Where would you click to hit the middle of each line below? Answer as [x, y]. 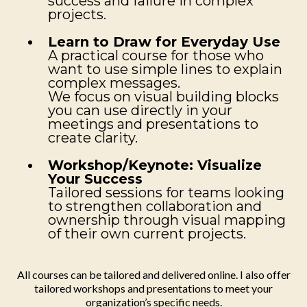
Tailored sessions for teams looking [166, 193]
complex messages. [114, 83]
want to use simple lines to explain [165, 70]
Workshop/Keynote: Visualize [155, 165]
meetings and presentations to [153, 124]
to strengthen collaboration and [155, 207]
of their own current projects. [147, 234]
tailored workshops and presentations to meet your [153, 288]
